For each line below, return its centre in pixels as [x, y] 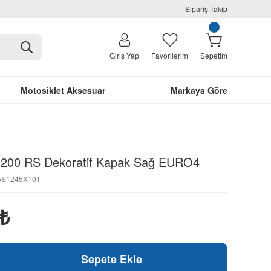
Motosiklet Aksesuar [63, 90]
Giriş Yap [124, 55]
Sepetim [214, 55]
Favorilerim [170, 55]
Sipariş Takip [206, 9]
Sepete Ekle [111, 259]
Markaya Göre [199, 90]
